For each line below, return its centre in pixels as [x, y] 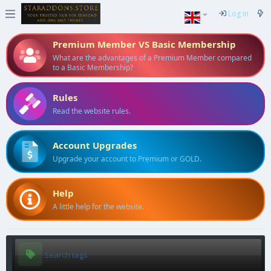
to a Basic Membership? [93, 67]
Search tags [65, 255]
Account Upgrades [95, 145]
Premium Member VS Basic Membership [144, 44]
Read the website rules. [92, 111]
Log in [238, 13]
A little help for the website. [98, 207]
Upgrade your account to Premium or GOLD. [127, 159]
